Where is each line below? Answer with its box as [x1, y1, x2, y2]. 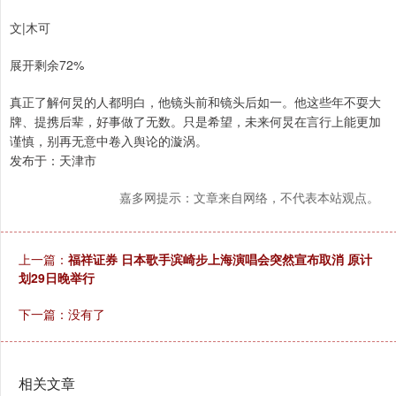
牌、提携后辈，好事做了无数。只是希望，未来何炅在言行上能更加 [10, 111, 381, 130]
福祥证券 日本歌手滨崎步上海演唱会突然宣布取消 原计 [68, 249, 372, 268]
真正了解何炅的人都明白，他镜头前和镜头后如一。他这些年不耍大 [10, 92, 381, 110]
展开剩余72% [10, 55, 84, 73]
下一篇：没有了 [19, 304, 105, 323]
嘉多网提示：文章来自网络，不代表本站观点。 [119, 187, 379, 206]
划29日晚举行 [19, 268, 95, 286]
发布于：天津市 [10, 150, 96, 169]
